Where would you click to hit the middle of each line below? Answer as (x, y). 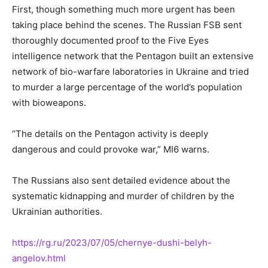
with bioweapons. (49, 103)
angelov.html (39, 258)
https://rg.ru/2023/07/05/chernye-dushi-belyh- (112, 243)
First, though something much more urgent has (113, 10)
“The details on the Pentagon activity (91, 134)
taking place (37, 25)
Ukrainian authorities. (57, 212)
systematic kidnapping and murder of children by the (123, 196)
